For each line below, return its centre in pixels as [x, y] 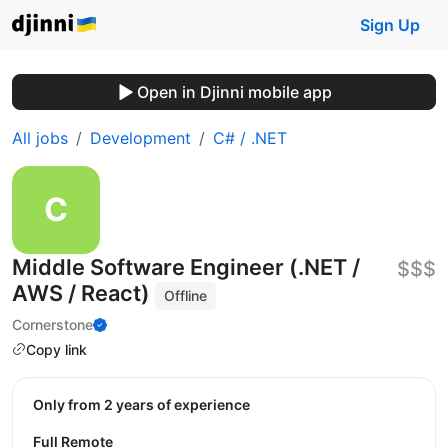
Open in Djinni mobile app [234, 92]
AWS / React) [83, 293]
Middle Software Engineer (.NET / [186, 267]
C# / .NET [250, 138]
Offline [186, 295]
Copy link [56, 349]
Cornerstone [52, 324]
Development [140, 138]
